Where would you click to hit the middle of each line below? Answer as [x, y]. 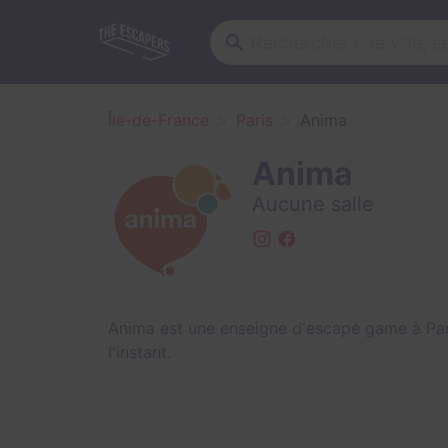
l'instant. [139, 352]
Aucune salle [313, 204]
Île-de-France [158, 120]
